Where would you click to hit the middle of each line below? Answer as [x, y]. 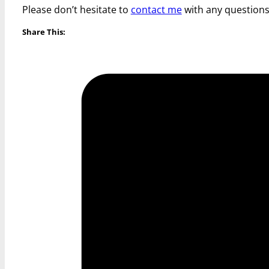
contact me [156, 10]
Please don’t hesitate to [76, 10]
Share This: [44, 32]
